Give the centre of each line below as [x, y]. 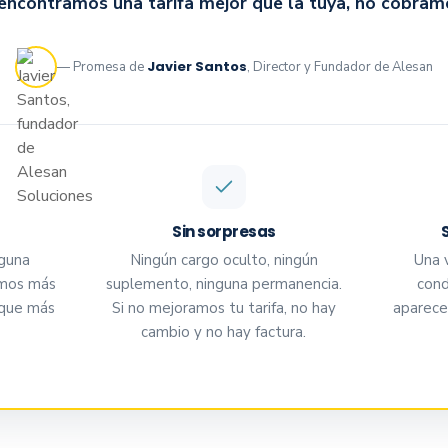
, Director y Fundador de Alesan [340, 67]
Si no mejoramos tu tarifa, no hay [223, 308]
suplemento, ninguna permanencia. [223, 284]
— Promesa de [102, 67]
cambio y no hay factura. [224, 332]
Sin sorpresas [224, 231]
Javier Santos [197, 66]
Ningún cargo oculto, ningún [223, 260]
